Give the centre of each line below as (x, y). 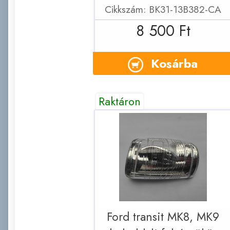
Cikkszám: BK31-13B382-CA (163, 9)
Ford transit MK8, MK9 (163, 217)
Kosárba (174, 63)
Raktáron (120, 101)
